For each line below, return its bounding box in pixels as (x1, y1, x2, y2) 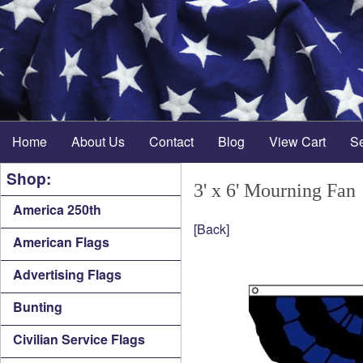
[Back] (194, 220, 229, 238)
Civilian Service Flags (13, 330, 145, 348)
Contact (149, 132, 194, 151)
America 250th (13, 200, 101, 219)
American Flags (13, 233, 109, 251)
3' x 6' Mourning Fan (194, 180, 356, 201)
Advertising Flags (13, 265, 122, 284)
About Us (71, 132, 125, 151)
